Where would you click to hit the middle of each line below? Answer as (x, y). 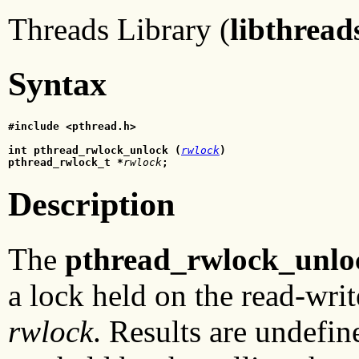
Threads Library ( (119, 30)
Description (91, 205)
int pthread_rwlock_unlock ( (95, 150)
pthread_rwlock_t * (66, 162)
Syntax (57, 84)
